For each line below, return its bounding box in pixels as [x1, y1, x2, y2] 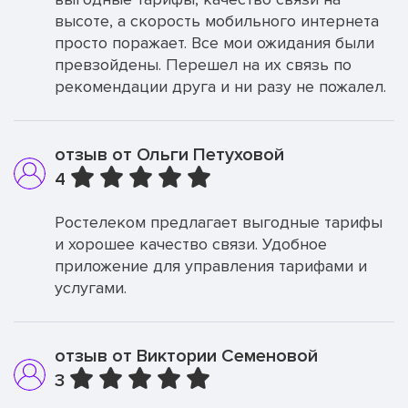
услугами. [55, 278, 127, 298]
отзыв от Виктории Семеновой [55, 345, 318, 367]
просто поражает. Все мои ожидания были [55, 33, 374, 53]
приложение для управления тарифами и [55, 256, 367, 276]
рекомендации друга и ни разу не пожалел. [55, 76, 386, 97]
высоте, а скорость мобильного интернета [55, 11, 379, 31]
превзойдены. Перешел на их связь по [55, 55, 352, 75]
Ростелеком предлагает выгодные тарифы [55, 212, 382, 232]
